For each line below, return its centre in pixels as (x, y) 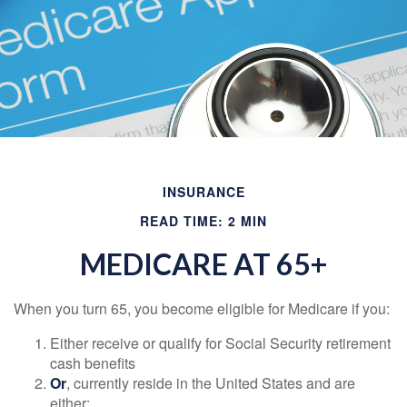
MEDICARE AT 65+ (203, 264)
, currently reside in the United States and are (211, 383)
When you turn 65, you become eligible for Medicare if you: (202, 308)
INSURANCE (203, 192)
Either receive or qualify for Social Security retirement (220, 343)
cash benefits (93, 363)
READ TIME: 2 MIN (203, 221)
